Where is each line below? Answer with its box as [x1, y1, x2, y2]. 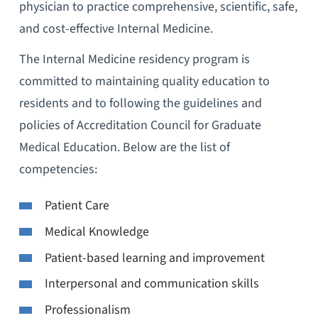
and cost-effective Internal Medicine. [18, 20, 213, 38]
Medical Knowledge [44, 222, 149, 241]
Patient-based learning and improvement [44, 248, 265, 267]
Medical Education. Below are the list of [18, 138, 230, 157]
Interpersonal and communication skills [44, 275, 259, 293]
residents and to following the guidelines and [18, 94, 262, 113]
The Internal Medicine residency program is [18, 50, 250, 69]
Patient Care [44, 197, 109, 215]
